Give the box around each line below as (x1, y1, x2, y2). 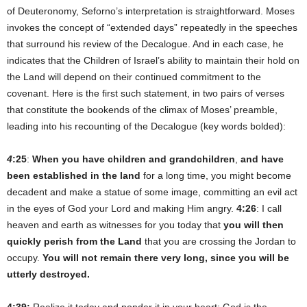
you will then (223, 219, 284, 230)
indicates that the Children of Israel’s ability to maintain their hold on (7, 54, 299, 66)
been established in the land (7, 169, 140, 181)
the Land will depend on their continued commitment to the (7, 71, 261, 82)
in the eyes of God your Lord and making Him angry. (7, 202, 236, 214)
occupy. (7, 251, 42, 263)
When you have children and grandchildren (32, 153, 235, 164)
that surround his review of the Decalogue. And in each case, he (7, 38, 284, 49)
